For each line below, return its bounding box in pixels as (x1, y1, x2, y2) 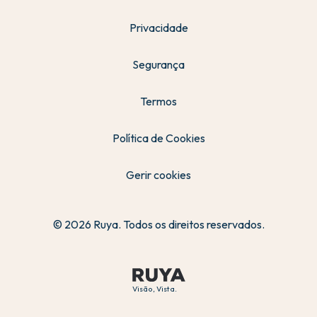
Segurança (132, 57, 185, 72)
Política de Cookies (112, 131, 205, 146)
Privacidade (129, 21, 188, 35)
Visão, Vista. (132, 284, 177, 294)
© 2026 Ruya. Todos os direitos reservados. (52, 217, 265, 232)
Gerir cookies (126, 168, 191, 183)
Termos (140, 94, 177, 109)
